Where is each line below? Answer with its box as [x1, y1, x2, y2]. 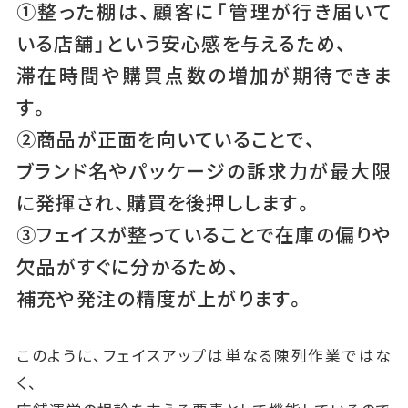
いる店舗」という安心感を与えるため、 [15, 28, 349, 56]
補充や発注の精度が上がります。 [15, 283, 307, 311]
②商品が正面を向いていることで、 [15, 124, 317, 152]
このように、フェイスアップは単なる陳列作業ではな [15, 343, 393, 366]
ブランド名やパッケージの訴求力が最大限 [15, 156, 393, 184]
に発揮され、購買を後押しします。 [15, 188, 314, 216]
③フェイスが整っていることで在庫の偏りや [15, 219, 393, 248]
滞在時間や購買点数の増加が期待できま [15, 60, 393, 88]
